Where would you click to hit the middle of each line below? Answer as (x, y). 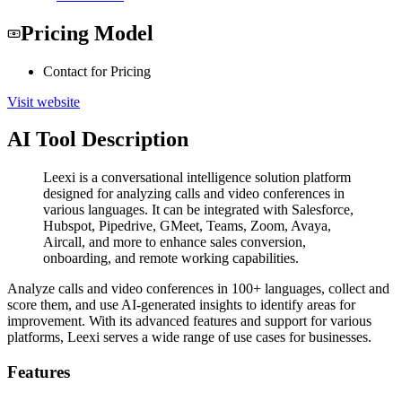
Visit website (44, 101)
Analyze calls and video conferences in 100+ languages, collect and (198, 289)
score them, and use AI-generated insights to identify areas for (181, 305)
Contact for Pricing (97, 71)
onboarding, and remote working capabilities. (171, 258)
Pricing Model (87, 33)
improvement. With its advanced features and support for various (189, 321)
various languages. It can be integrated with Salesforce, (198, 210)
